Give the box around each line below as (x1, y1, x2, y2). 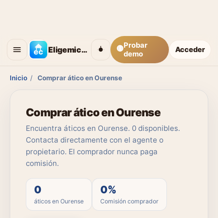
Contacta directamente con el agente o (26, 135, 163, 145)
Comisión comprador (100, 198, 159, 205)
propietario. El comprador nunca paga (26, 147, 158, 156)
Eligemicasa (81, 44, 88, 54)
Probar (123, 40, 147, 50)
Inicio (10, 74, 27, 82)
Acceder (175, 45, 205, 54)
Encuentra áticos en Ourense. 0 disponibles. (26, 124, 180, 133)
